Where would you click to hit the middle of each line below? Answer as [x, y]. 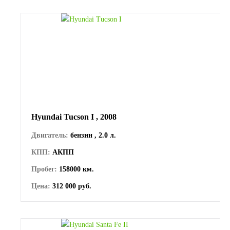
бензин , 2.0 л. [92, 135]
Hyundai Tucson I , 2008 [74, 117]
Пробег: [44, 169]
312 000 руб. [71, 186]
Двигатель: [50, 135]
